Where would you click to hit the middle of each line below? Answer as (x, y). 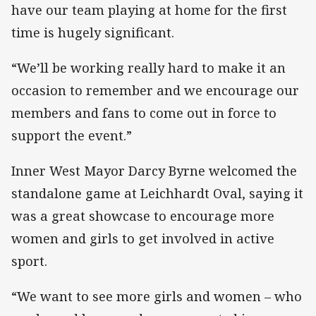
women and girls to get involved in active (143, 239)
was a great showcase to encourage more (143, 216)
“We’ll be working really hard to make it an (148, 67)
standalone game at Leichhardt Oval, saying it (157, 194)
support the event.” (72, 135)
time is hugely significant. (93, 32)
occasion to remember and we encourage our (155, 90)
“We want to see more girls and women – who (157, 297)
